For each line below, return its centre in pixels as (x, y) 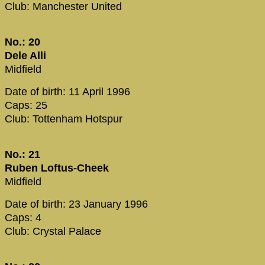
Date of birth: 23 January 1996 (76, 204)
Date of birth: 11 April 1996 (67, 91)
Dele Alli (25, 56)
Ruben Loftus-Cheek (57, 168)
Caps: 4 (23, 217)
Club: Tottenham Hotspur (64, 119)
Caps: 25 (26, 105)
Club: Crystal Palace (53, 231)
